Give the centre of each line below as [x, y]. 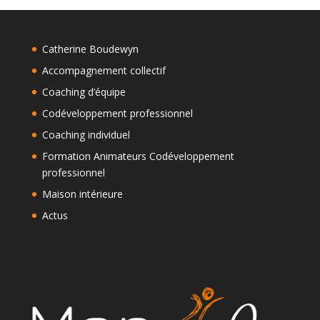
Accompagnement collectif [104, 70]
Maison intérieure [82, 194]
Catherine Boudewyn [90, 49]
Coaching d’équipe [84, 91]
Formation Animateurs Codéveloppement [138, 156]
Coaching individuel [86, 134]
